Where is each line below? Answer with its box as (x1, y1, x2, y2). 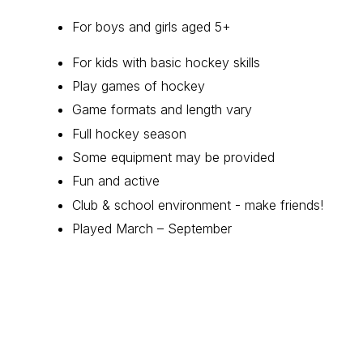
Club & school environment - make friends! (72, 196, 323, 213)
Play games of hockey (72, 77, 205, 94)
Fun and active (72, 173, 160, 190)
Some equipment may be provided (72, 148, 275, 165)
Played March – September (72, 220, 232, 237)
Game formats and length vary (72, 101, 252, 118)
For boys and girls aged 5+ (72, 18, 231, 35)
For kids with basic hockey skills (72, 53, 260, 70)
